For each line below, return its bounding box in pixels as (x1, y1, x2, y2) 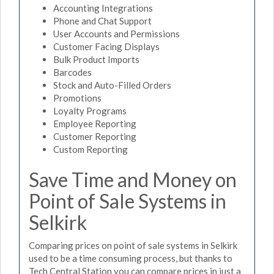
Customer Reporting (53, 130, 136, 142)
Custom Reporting (53, 143, 128, 155)
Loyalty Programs (53, 105, 127, 116)
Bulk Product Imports (53, 53, 139, 65)
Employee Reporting (53, 117, 136, 129)
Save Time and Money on (29, 167, 237, 191)
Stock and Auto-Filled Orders (53, 79, 171, 91)
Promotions (53, 92, 102, 103)
